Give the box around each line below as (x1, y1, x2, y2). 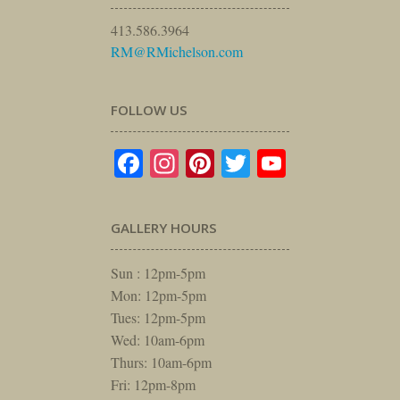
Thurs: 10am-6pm (111, 352, 212, 371)
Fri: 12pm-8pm (111, 374, 196, 394)
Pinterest (214, 143, 314, 182)
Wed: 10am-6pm (111, 329, 204, 349)
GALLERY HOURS (111, 218, 217, 237)
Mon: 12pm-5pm (111, 285, 206, 304)
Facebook (143, 143, 253, 182)
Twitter (250, 143, 332, 182)
